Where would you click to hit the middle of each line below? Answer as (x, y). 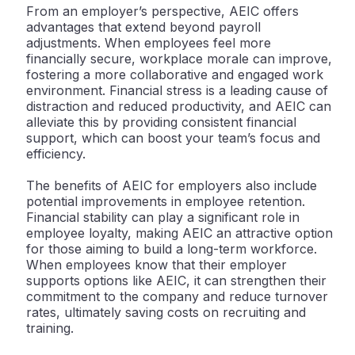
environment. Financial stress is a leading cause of (177, 91)
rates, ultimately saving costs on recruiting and (166, 313)
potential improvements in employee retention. (166, 202)
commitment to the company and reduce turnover (177, 297)
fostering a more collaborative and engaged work (175, 75)
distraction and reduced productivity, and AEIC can (179, 107)
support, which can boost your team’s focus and (173, 138)
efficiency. (56, 154)
